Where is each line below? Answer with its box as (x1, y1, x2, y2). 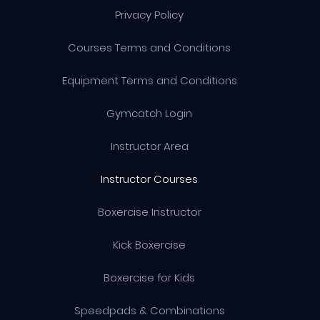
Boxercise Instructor (97, 204, 201, 219)
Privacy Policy (115, 7, 184, 22)
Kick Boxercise (113, 237, 186, 252)
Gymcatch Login (106, 106, 192, 121)
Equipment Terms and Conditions (61, 73, 237, 88)
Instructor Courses (101, 171, 198, 186)
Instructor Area (110, 139, 189, 154)
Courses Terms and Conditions (68, 40, 231, 55)
